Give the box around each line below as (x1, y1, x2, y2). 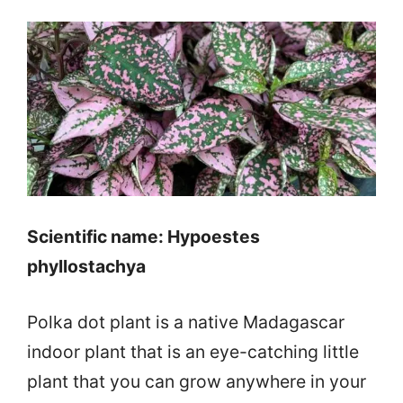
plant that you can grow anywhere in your (27, 371, 366, 393)
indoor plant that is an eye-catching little (27, 341, 359, 363)
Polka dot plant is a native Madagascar (27, 311, 345, 334)
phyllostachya (27, 255, 146, 278)
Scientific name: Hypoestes (27, 226, 260, 248)
